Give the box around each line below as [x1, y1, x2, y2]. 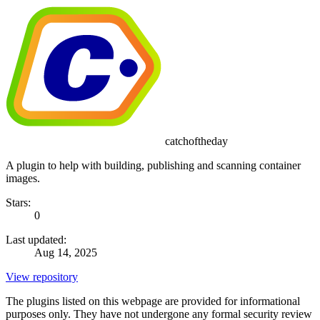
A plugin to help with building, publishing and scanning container [6, 159, 301, 171]
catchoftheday [162, 134, 228, 147]
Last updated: [6, 233, 66, 246]
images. [6, 171, 40, 184]
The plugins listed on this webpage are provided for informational [6, 294, 300, 307]
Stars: [6, 196, 31, 209]
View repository [6, 270, 78, 283]
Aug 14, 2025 [34, 246, 97, 259]
